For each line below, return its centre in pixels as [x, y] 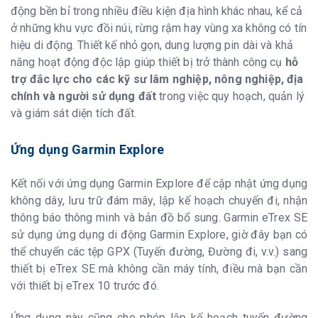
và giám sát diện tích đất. [74, 113]
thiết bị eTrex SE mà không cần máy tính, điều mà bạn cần [159, 268]
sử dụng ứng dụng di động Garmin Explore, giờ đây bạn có [159, 234]
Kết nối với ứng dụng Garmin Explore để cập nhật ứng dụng [159, 183]
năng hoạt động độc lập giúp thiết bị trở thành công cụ [148, 62]
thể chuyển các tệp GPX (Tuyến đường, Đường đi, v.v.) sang [159, 251]
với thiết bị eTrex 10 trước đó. [85, 285]
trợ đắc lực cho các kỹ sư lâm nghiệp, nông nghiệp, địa [157, 79]
